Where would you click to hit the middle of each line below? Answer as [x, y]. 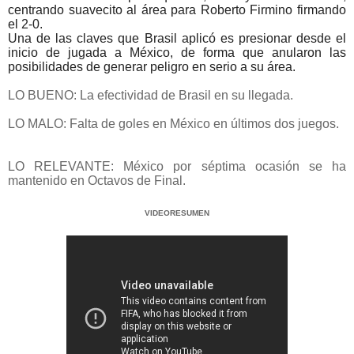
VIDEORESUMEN [177, 213]
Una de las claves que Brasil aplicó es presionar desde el [177, 39]
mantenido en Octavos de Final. [97, 181]
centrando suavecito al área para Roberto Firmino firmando [177, 10]
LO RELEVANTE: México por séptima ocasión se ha [177, 167]
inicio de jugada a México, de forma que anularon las [177, 53]
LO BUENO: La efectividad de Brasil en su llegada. [151, 96]
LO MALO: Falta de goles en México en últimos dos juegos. [173, 124]
